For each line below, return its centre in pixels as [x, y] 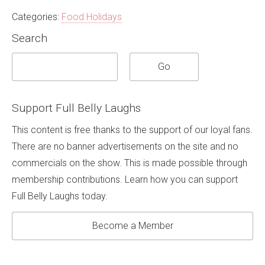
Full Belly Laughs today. [60, 196]
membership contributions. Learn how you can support [125, 180]
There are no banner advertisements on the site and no [125, 147]
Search [30, 38]
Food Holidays [92, 17]
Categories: [37, 17]
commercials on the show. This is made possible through [130, 163]
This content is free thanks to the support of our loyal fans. [132, 130]
